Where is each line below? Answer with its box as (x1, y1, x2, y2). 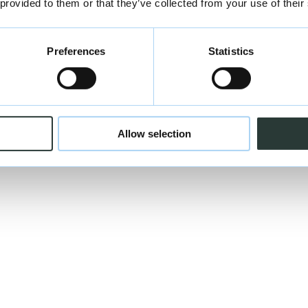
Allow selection (117, 127, 191, 140)
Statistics (208, 45, 254, 57)
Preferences (47, 45, 106, 57)
